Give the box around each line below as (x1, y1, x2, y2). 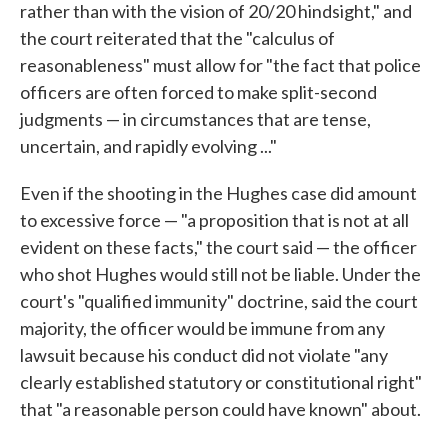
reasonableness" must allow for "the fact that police (20, 54, 421, 76)
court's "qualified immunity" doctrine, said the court (20, 290, 418, 312)
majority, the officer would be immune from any (20, 317, 385, 339)
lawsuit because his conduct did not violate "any (20, 344, 388, 366)
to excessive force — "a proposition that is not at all (20, 209, 409, 231)
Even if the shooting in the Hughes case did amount (20, 182, 417, 204)
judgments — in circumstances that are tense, (20, 108, 371, 130)
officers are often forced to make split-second (20, 81, 377, 103)
